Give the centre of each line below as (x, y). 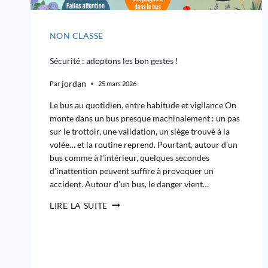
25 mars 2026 (118, 84)
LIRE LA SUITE (79, 205)
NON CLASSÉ (77, 35)
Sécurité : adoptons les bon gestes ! (114, 61)
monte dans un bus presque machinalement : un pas (145, 118)
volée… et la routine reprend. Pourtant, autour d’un (144, 144)
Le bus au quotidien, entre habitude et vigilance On (143, 105)
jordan (74, 83)
